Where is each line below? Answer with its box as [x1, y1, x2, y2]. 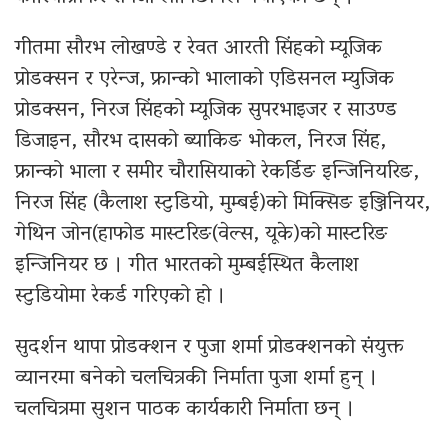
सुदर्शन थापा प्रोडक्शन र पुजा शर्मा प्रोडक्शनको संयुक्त [15, 327, 404, 368]
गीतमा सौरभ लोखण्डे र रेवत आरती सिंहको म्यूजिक [15, 28, 382, 69]
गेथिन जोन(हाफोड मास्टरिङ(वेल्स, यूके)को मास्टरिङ [15, 214, 388, 255]
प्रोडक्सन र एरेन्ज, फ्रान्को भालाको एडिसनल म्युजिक [15, 59, 394, 100]
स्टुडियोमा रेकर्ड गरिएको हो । [15, 276, 226, 317]
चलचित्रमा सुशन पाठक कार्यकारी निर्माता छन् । [15, 389, 355, 430]
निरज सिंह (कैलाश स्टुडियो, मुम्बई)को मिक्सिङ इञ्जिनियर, [15, 183, 430, 224]
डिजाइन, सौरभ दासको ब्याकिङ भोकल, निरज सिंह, [15, 121, 386, 162]
